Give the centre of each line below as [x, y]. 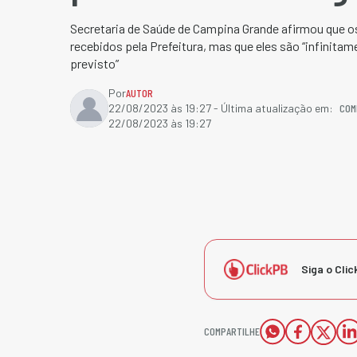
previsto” [94, 63]
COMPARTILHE [232, 331]
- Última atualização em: [272, 108]
